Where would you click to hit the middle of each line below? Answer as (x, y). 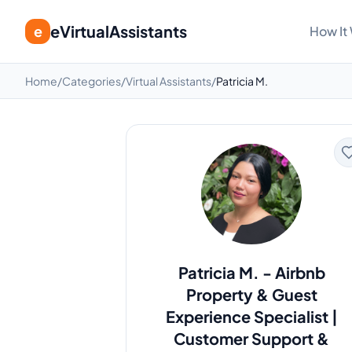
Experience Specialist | (251, 316)
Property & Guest (251, 294)
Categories (92, 81)
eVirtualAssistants (119, 31)
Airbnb (300, 272)
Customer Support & (251, 338)
